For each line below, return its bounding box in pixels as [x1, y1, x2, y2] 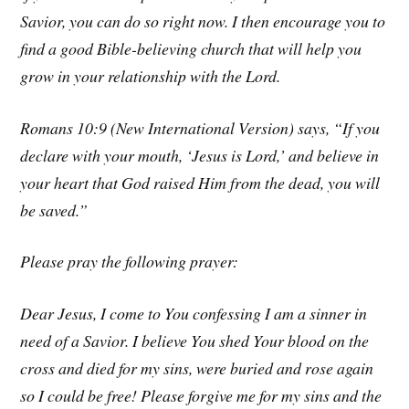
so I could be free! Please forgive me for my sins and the [20, 384, 383, 407]
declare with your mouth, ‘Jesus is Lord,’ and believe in [20, 143, 380, 166]
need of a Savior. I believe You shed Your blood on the [20, 330, 370, 352]
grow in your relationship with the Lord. [20, 64, 281, 87]
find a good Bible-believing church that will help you [20, 37, 362, 59]
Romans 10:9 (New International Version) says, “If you [20, 116, 381, 139]
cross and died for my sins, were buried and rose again [20, 357, 374, 380]
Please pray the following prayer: [20, 250, 239, 273]
